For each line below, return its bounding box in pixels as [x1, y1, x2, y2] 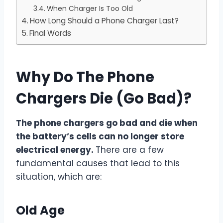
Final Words [29, 28, 72, 39]
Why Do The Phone [16, 67, 154, 87]
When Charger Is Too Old [46, 4, 133, 14]
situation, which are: [16, 171, 102, 183]
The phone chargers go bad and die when [16, 117, 198, 129]
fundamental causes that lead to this [16, 157, 180, 170]
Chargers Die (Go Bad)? [16, 88, 192, 109]
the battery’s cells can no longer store [16, 130, 184, 143]
